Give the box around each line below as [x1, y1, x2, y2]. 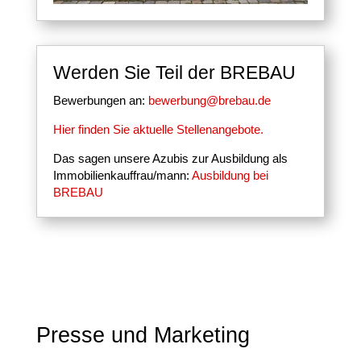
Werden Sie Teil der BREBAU [52, 62, 296, 84]
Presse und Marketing [35, 323, 250, 348]
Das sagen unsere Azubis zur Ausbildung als [52, 151, 288, 166]
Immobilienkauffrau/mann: [52, 168, 192, 183]
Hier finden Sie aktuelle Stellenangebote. [52, 122, 263, 137]
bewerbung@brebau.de [147, 93, 271, 108]
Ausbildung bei [191, 168, 268, 183]
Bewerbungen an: [52, 93, 148, 108]
